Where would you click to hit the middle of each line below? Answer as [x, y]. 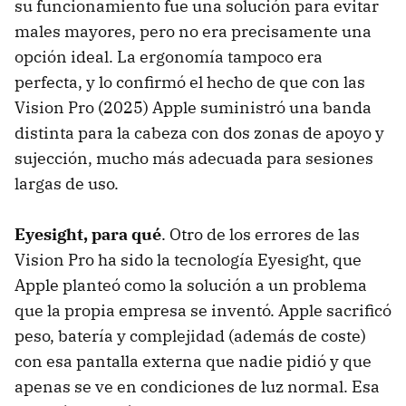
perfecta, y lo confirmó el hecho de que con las [190, 82]
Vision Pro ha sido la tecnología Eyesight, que [188, 259]
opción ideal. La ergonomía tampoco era [169, 56]
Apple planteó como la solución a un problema [191, 285]
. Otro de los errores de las [261, 234]
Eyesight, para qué [88, 234]
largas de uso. [67, 183]
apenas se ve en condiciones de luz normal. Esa [197, 386]
